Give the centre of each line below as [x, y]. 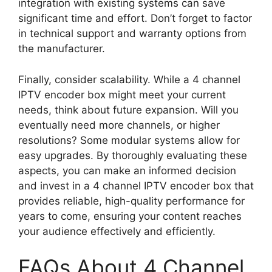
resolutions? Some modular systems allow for [129, 140]
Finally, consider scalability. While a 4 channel [129, 79]
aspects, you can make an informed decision [127, 170]
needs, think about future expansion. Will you [128, 110]
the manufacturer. [62, 49]
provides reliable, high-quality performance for [131, 201]
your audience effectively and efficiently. [117, 231]
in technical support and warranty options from [132, 33]
